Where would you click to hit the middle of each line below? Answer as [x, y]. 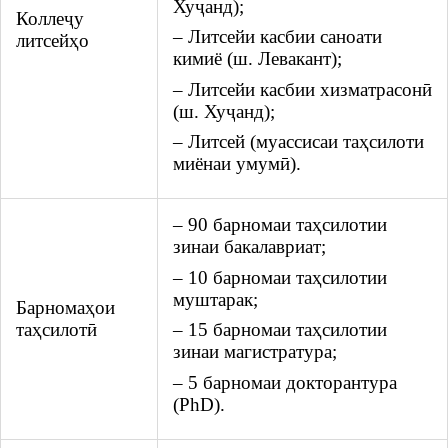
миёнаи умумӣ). [237, 163]
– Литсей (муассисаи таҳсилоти [298, 141]
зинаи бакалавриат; [249, 247]
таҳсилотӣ [56, 330]
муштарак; [215, 299]
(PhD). [199, 404]
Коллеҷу [50, 19]
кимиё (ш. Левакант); [257, 59]
